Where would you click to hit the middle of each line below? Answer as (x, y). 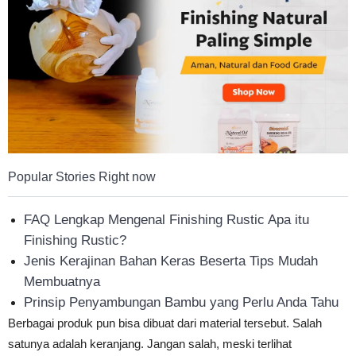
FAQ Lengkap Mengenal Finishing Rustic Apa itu (166, 219)
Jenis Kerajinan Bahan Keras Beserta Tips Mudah (171, 261)
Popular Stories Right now (82, 176)
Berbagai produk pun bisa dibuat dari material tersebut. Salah (165, 323)
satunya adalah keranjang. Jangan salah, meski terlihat (150, 343)
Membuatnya (62, 281)
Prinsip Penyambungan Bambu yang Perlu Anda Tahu (181, 302)
